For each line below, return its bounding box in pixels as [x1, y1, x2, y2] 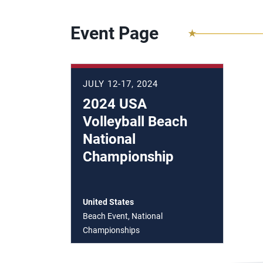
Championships [83, 225, 140, 235]
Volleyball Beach [83, 113, 187, 130]
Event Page [70, 23, 159, 43]
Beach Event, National [83, 211, 163, 221]
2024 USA [83, 96, 147, 112]
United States [83, 197, 134, 207]
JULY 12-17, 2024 [83, 79, 158, 89]
